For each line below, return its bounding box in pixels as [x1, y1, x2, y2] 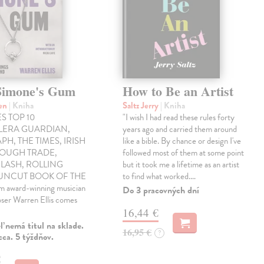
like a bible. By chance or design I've [123, 134, 242, 148]
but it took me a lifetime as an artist [123, 158, 240, 171]
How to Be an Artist [123, 81, 234, 101]
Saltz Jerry [123, 99, 161, 113]
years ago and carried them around [123, 123, 237, 136]
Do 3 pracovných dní [123, 183, 200, 198]
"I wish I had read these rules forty [123, 111, 235, 124]
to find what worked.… [123, 170, 196, 183]
